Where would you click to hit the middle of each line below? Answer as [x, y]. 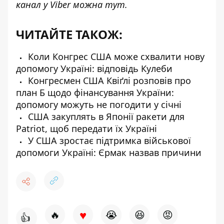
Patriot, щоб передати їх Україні [86, 128]
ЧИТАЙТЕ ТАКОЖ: [69, 34]
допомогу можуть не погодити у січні [99, 104]
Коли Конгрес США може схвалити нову [115, 56]
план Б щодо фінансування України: [95, 92]
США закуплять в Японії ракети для [105, 116]
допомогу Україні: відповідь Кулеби [94, 68]
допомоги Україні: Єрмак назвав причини [109, 152]
